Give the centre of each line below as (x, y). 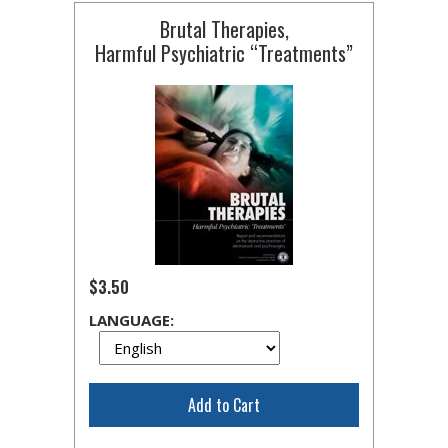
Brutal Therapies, (224, 29)
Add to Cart (224, 405)
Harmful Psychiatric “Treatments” (224, 53)
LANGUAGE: (131, 320)
